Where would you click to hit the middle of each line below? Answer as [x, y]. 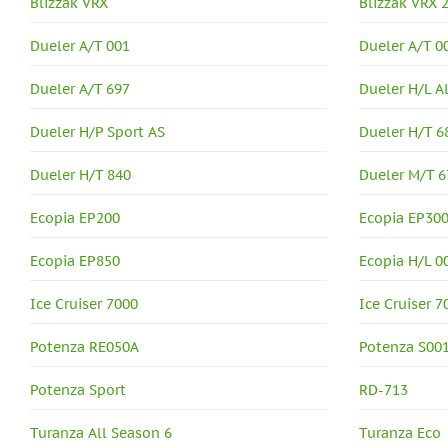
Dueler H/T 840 [80, 175]
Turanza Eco [400, 433]
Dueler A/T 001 [80, 46]
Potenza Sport [78, 390]
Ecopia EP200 [75, 218]
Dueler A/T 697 [80, 89]
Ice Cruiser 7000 [84, 304]
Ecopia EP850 [75, 261]
